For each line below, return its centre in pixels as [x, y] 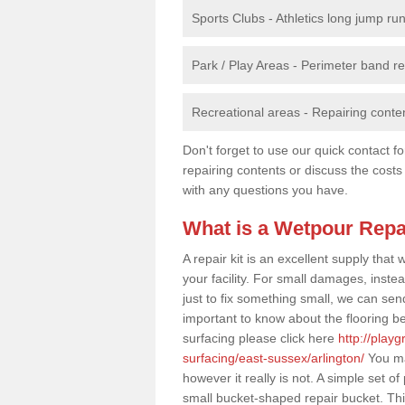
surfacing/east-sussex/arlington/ [273, 358]
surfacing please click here [260, 338]
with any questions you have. [265, 190]
